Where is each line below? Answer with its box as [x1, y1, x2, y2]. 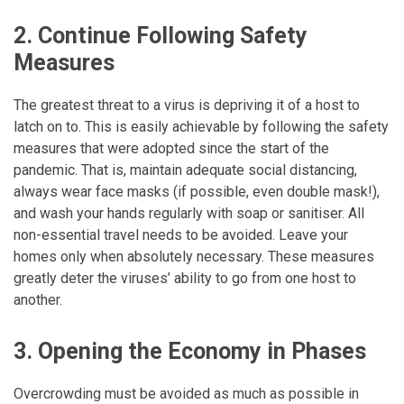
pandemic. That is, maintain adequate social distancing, [14, 161, 357, 179]
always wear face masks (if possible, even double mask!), [14, 182, 380, 200]
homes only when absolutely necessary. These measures [14, 247, 374, 265]
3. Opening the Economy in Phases [14, 337, 366, 364]
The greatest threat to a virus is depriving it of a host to [14, 96, 360, 114]
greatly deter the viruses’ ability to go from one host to [14, 269, 356, 287]
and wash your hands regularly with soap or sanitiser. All [14, 204, 364, 222]
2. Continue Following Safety [14, 22, 308, 49]
